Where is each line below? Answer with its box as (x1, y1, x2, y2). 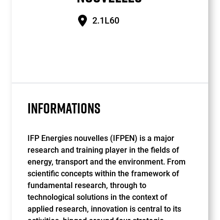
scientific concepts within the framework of (27, 169, 179, 178)
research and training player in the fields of (27, 145, 179, 155)
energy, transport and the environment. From (27, 157, 186, 166)
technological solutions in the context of (27, 192, 167, 202)
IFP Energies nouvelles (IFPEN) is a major (27, 134, 174, 143)
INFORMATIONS (27, 98, 101, 118)
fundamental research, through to (27, 181, 146, 190)
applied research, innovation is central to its (27, 204, 181, 214)
